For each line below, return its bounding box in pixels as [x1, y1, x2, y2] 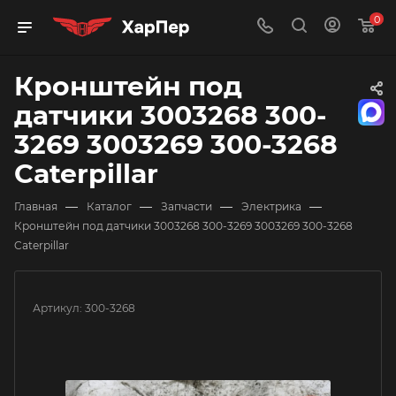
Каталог [87, 200, 132, 213]
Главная [14, 200, 57, 213]
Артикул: [33, 301, 82, 315]
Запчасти [161, 200, 212, 213]
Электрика [241, 200, 301, 213]
